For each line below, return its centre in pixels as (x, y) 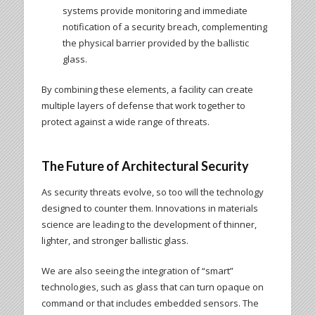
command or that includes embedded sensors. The (150, 303)
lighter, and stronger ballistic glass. (115, 241)
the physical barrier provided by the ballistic (155, 43)
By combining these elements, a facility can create (147, 90)
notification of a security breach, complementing (165, 27)
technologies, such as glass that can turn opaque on (152, 287)
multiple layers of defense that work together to (143, 106)
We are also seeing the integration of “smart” (137, 271)
